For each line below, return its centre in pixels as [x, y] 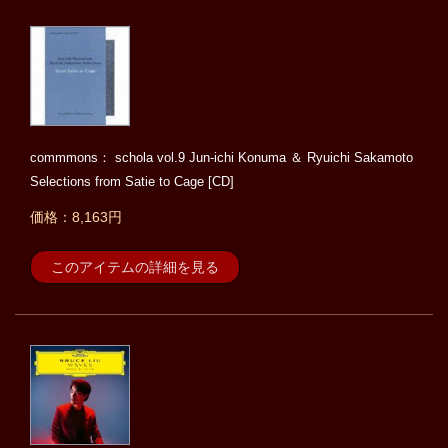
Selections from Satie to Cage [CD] [132, 182]
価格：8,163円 [76, 217]
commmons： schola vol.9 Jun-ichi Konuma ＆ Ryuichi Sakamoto [221, 158]
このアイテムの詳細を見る [135, 267]
